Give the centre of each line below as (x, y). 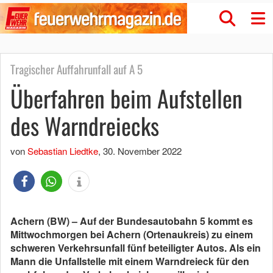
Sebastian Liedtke (63, 151)
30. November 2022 (142, 151)
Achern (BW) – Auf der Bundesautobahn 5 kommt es (132, 221)
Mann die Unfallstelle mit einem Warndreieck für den (130, 261)
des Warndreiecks (85, 126)
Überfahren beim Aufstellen (126, 98)
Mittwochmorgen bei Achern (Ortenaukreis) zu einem (132, 234)
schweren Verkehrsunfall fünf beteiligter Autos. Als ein (136, 248)
